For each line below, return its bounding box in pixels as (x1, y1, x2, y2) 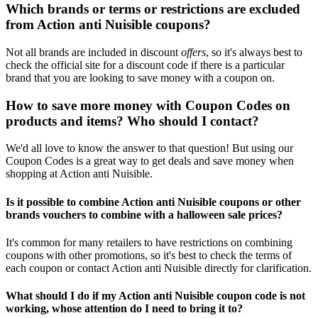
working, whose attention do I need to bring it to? (6, 302, 243, 315)
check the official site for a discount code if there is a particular (6, 58, 285, 71)
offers (181, 45, 206, 58)
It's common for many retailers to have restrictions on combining (6, 236, 292, 248)
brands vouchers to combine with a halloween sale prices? (6, 208, 283, 221)
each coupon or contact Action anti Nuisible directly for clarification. (6, 261, 312, 274)
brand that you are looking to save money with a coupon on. (6, 71, 275, 84)
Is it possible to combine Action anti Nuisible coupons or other (6, 195, 301, 208)
